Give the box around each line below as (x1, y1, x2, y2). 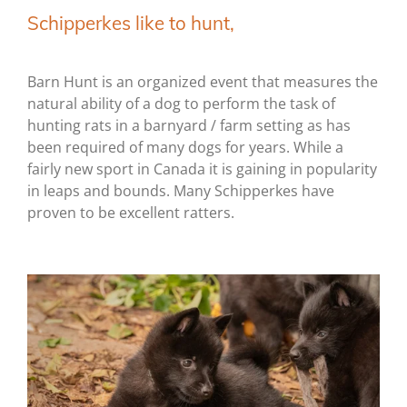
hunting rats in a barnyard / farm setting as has (27, 115, 351, 136)
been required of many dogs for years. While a (27, 137, 343, 158)
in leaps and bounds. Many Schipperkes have (27, 181, 334, 202)
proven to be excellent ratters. (27, 203, 234, 223)
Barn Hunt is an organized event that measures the (27, 72, 378, 93)
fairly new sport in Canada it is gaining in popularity (27, 159, 377, 180)
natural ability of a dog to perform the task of (27, 94, 335, 114)
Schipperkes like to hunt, (27, 11, 234, 35)
